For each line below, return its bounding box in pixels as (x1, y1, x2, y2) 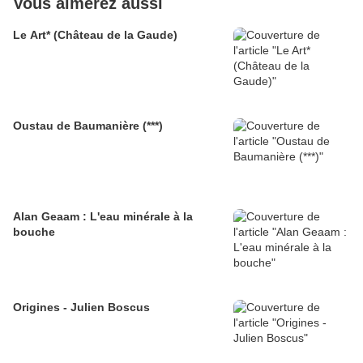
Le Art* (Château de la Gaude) (13, 28, 177, 42)
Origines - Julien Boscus (13, 301, 150, 314)
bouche (13, 225, 55, 239)
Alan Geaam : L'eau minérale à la (13, 210, 193, 224)
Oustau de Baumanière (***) (13, 119, 163, 133)
